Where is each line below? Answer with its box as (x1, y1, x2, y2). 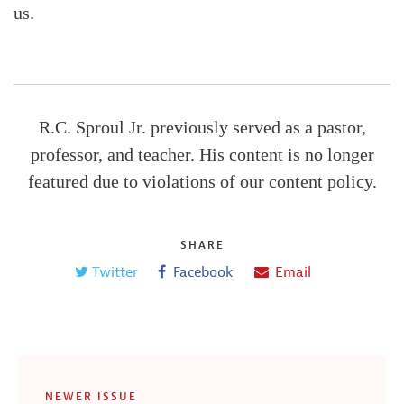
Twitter (92, 262, 139, 281)
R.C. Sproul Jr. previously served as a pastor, (38, 116, 366, 137)
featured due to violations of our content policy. (27, 170, 377, 191)
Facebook (173, 262, 234, 281)
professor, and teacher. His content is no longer (30, 143, 374, 164)
